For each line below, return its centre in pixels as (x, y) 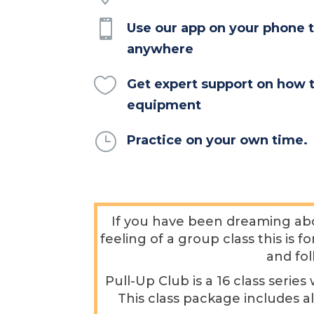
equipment (164, 105)
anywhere (161, 49)
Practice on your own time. (218, 140)
